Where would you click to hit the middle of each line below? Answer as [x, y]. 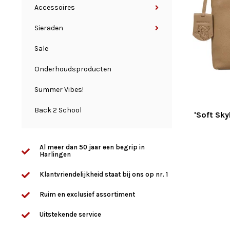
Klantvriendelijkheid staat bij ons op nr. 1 [104, 174]
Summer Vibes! [59, 90]
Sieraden [49, 28]
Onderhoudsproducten [73, 69]
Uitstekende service [70, 214]
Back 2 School [58, 110]
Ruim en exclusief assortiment [87, 194]
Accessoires [55, 7]
